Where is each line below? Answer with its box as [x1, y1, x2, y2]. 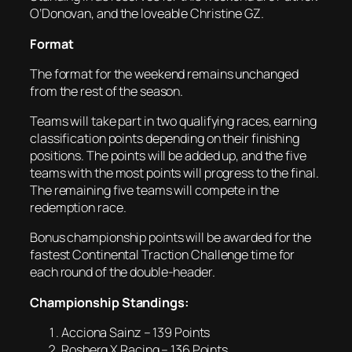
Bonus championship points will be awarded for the [30, 229, 312, 247]
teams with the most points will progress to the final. [30, 164, 319, 182]
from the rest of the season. [30, 82, 184, 100]
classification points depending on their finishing [30, 130, 299, 148]
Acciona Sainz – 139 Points [61, 323, 211, 341]
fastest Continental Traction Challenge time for [30, 246, 295, 264]
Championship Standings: [30, 293, 189, 311]
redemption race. [30, 199, 126, 217]
